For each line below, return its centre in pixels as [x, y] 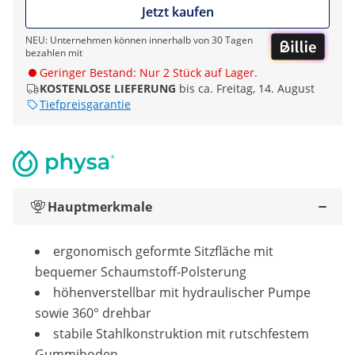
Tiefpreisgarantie [85, 105]
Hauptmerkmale [100, 207]
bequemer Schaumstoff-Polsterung [141, 272]
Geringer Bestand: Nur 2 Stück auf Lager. [149, 73]
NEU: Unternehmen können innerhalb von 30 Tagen [139, 40]
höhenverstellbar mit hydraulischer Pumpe [182, 293]
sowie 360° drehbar [93, 313]
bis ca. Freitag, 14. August [247, 89]
